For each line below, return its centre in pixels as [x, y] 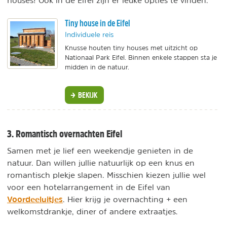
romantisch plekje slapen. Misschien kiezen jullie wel [106, 175]
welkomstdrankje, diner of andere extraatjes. [92, 211]
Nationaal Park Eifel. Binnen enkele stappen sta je [141, 58]
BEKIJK [87, 95]
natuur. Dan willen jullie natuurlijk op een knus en [101, 162]
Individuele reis [89, 35]
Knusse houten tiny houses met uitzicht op [131, 48]
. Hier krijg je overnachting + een [125, 199]
